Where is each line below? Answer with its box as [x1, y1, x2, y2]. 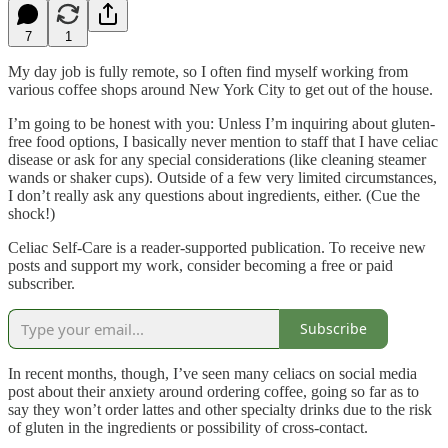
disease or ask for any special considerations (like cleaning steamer [8, 150, 426, 168]
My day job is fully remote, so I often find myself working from [8, 62, 408, 80]
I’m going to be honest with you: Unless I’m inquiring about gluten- [8, 114, 435, 132]
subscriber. [8, 274, 75, 292]
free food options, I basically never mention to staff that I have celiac [8, 132, 438, 150]
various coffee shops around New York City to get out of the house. [8, 80, 433, 98]
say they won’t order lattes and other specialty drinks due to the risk [8, 400, 432, 418]
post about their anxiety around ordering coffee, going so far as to [8, 382, 419, 400]
